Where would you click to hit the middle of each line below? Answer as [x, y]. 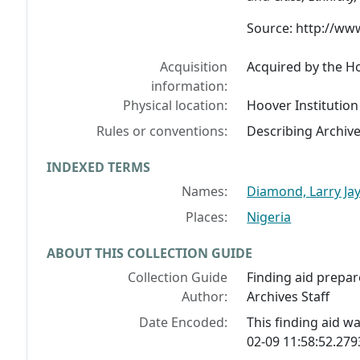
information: [190, 86]
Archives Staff [288, 297]
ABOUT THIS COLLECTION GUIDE [149, 254]
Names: [205, 192]
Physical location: [176, 106]
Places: [207, 217]
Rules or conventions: [162, 131]
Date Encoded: [184, 323]
